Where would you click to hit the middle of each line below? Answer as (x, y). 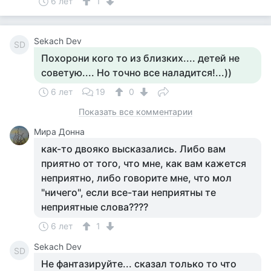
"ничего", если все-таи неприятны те (129, 192)
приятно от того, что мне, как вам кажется (144, 163)
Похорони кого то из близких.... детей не (140, 58)
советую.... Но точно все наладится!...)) (136, 73)
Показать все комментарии (135, 112)
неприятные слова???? (95, 207)
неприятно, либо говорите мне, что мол (136, 178)
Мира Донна (59, 132)
